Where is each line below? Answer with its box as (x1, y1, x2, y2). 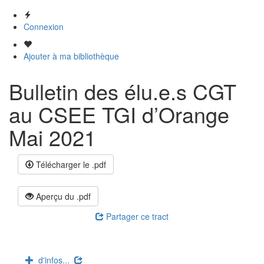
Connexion (24, 21, 64, 32)
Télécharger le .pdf (34, 159, 106, 170)
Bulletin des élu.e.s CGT (9, 76, 236, 106)
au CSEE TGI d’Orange (9, 99, 229, 129)
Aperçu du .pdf (34, 190, 91, 202)
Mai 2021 (9, 122, 96, 152)
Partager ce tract (104, 210, 169, 222)
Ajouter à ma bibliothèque (24, 50, 119, 62)
